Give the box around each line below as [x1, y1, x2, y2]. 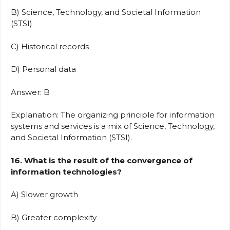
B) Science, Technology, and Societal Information [11, 7, 201, 17]
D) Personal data [11, 64, 80, 74]
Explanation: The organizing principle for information [11, 110, 215, 120]
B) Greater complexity [11, 212, 101, 222]
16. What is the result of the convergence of [11, 155, 193, 165]
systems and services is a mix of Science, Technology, [11, 121, 215, 131]
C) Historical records [11, 41, 93, 51]
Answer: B [11, 87, 54, 97]
